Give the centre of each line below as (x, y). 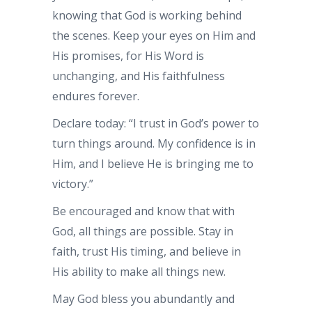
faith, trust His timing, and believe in (147, 251)
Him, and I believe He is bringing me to (153, 164)
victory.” (73, 184)
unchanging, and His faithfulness (139, 76)
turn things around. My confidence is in (154, 143)
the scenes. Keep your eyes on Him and (154, 36)
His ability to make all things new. (139, 272)
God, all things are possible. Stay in (143, 231)
